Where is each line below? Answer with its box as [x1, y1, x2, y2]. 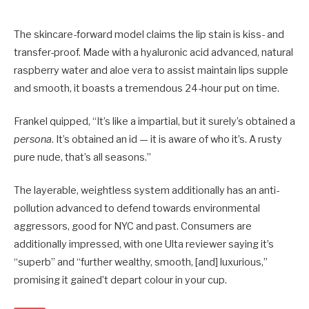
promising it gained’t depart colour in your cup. [14, 273, 227, 286]
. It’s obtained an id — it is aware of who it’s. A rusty [52, 132, 282, 146]
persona [14, 132, 52, 146]
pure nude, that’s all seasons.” [14, 150, 151, 163]
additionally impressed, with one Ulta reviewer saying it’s [14, 237, 274, 250]
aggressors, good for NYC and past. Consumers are [14, 219, 252, 232]
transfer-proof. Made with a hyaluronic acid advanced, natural [14, 46, 293, 59]
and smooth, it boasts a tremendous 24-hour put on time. [14, 81, 279, 94]
